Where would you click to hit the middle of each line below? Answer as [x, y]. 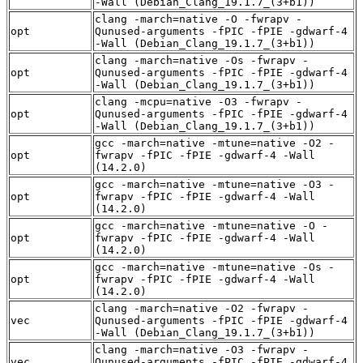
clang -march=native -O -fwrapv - [199, 19]
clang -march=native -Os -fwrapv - [202, 61]
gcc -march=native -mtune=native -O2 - [215, 143]
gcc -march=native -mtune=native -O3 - [215, 185]
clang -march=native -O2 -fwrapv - [202, 309]
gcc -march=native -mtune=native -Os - [215, 267]
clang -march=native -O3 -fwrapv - [202, 350]
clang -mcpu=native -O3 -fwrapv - [199, 102]
